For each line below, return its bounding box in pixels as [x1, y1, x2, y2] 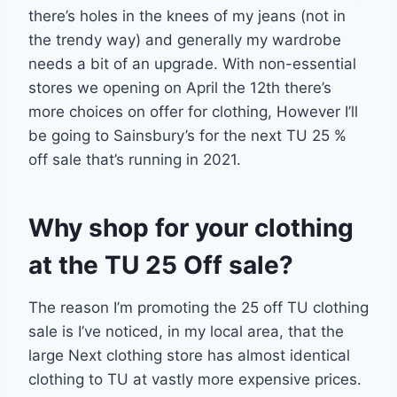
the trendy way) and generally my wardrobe [28, 30, 341, 49]
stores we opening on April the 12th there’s [28, 78, 331, 97]
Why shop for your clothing [28, 212, 354, 243]
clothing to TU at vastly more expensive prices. [28, 370, 362, 388]
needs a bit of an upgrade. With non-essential [28, 54, 356, 73]
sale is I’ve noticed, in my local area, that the [28, 322, 344, 340]
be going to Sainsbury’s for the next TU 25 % [28, 126, 346, 144]
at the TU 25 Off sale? [28, 249, 293, 280]
